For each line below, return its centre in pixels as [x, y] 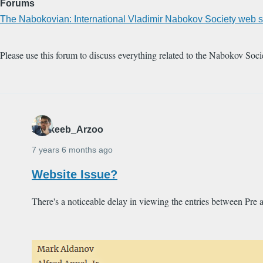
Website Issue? [75, 175]
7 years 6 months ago [72, 150]
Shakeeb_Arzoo [68, 130]
